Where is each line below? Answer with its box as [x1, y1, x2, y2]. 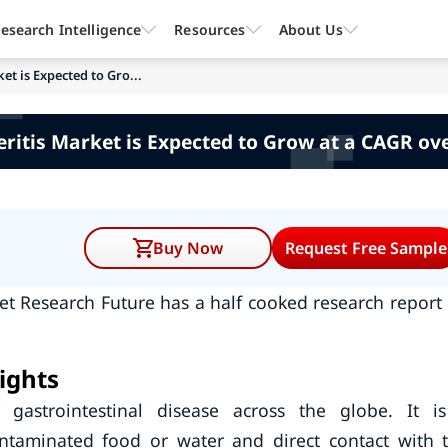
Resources [174, 19, 246, 39]
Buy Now [153, 237, 224, 259]
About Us [278, 19, 343, 39]
